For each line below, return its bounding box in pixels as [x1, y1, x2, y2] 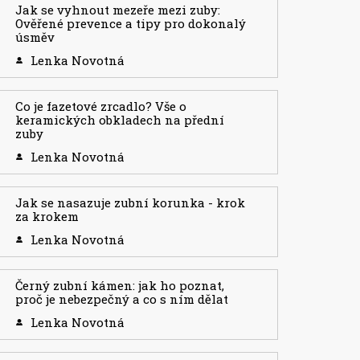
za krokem [15, 208, 79, 225]
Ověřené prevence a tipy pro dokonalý [15, 15, 246, 32]
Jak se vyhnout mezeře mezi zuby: [15, 2, 220, 18]
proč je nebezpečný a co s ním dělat [15, 291, 228, 308]
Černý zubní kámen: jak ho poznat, [15, 277, 224, 294]
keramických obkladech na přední [15, 112, 224, 129]
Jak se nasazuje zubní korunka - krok [15, 194, 245, 211]
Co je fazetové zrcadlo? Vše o [15, 98, 186, 115]
